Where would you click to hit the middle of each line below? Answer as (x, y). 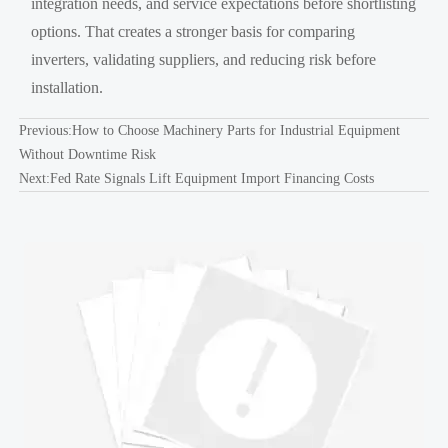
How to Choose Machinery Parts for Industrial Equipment (235, 130)
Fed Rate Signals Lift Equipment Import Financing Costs (211, 178)
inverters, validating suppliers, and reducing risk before (204, 59)
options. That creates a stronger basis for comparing (193, 31)
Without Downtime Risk (87, 154)
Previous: (45, 130)
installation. (67, 87)
